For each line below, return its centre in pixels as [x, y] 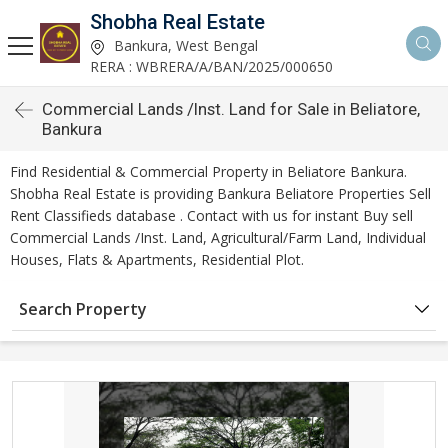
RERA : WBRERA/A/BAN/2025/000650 [211, 66]
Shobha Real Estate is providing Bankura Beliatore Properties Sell [220, 193]
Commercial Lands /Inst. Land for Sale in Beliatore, [231, 109]
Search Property [83, 309]
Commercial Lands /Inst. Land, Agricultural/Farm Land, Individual [218, 237]
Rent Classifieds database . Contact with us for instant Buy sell [211, 215]
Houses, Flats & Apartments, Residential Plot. [157, 259]
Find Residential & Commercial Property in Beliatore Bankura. [208, 171]
